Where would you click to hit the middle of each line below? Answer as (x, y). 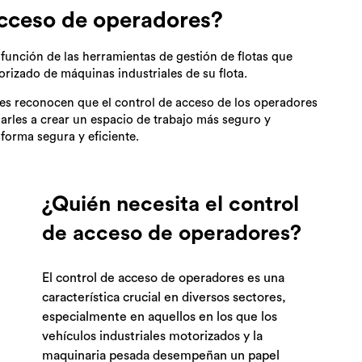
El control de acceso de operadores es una (164, 278)
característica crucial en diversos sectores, (164, 298)
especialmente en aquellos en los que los (160, 317)
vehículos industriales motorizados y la (153, 337)
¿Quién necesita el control (171, 205)
